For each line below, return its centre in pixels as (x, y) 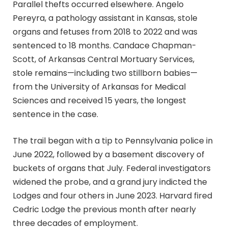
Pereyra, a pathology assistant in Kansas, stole (105, 18)
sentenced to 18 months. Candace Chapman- (105, 46)
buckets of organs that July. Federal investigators (112, 168)
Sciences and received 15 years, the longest (99, 101)
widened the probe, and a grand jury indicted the (110, 182)
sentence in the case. (55, 115)
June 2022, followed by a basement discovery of (109, 154)
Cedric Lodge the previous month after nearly (104, 209)
